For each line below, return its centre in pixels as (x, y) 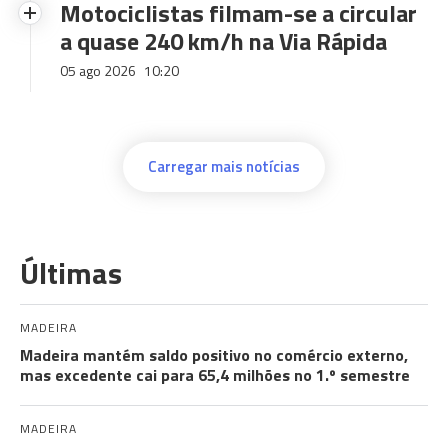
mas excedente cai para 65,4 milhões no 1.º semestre (215, 375)
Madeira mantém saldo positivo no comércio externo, (214, 355)
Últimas (71, 273)
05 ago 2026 (99, 70)
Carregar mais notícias (224, 166)
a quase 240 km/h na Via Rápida (223, 41)
